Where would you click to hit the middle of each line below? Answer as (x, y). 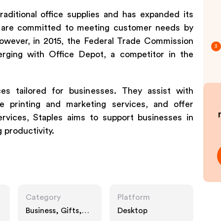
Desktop (132, 211)
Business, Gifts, (54, 211)
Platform (134, 197)
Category (43, 197)
